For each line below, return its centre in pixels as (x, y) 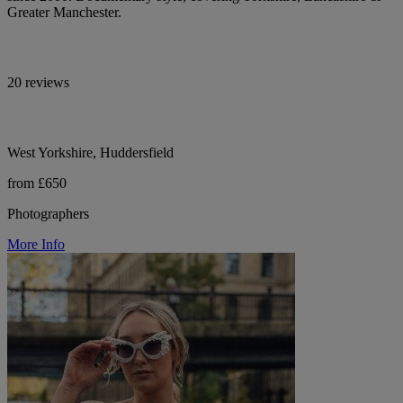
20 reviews (38, 82)
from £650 (37, 183)
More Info (36, 244)
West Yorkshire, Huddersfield (90, 152)
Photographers (48, 213)
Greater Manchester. (64, 12)
